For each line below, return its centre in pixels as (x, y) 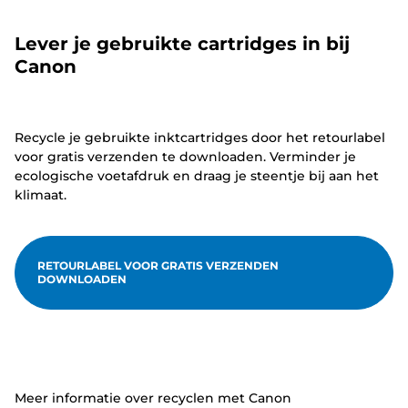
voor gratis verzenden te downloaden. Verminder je (185, 156)
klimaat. (41, 194)
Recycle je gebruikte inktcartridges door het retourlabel (200, 137)
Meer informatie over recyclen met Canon (153, 398)
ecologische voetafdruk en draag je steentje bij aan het (197, 175)
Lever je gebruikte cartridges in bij (182, 43)
